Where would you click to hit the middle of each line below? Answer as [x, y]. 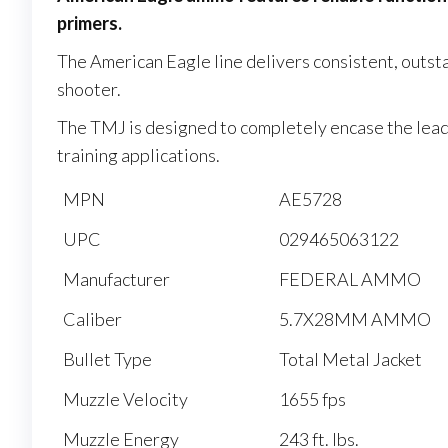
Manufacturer [116, 279]
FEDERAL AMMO [350, 279]
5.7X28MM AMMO [355, 319]
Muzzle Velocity [125, 399]
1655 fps [312, 399]
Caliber [92, 319]
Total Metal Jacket [350, 359]
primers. [89, 23]
